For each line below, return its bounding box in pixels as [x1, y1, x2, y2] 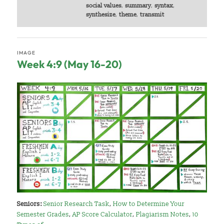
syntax [154, 2, 173, 10]
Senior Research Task [43, 200, 110, 208]
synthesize [85, 11, 115, 19]
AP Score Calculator [72, 210, 133, 219]
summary [124, 2, 151, 10]
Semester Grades [17, 210, 69, 219]
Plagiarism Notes [136, 210, 189, 219]
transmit [139, 11, 164, 19]
